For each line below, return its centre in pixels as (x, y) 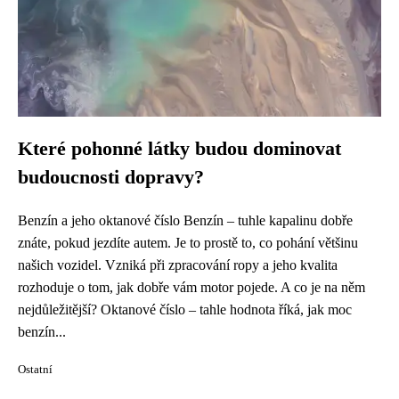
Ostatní (35, 370)
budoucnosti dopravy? (111, 177)
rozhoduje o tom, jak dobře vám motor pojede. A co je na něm (191, 287)
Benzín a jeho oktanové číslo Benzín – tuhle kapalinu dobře (185, 220)
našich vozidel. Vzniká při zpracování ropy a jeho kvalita (178, 265)
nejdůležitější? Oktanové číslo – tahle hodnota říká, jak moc (185, 309)
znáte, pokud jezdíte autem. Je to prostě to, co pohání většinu (188, 243)
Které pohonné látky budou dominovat (179, 149)
